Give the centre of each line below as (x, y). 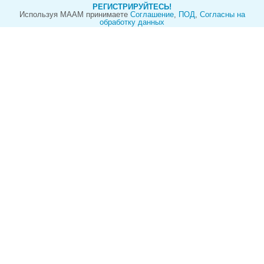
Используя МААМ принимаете (75, 14)
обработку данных (132, 22)
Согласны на (222, 14)
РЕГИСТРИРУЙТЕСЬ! (132, 7)
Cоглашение (152, 14)
